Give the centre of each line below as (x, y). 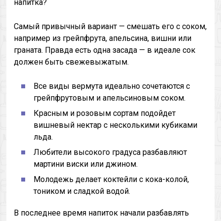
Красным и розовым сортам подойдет (105, 113)
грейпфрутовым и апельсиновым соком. (110, 98)
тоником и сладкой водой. (82, 191)
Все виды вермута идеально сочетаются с (112, 86)
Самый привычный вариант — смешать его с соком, (110, 26)
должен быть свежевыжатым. (72, 62)
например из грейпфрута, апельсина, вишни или (103, 38)
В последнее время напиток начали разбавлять (102, 213)
